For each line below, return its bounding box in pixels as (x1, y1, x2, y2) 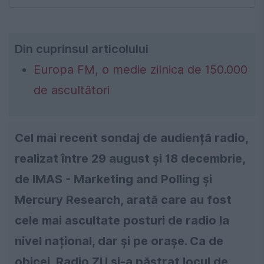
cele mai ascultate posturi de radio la (15, 213, 229, 227)
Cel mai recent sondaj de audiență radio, (15, 130, 249, 145)
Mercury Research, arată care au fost (15, 192, 232, 207)
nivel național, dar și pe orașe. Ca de (15, 233, 223, 248)
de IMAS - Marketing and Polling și (15, 171, 212, 186)
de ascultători (34, 82, 110, 97)
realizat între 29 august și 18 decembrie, (15, 151, 246, 166)
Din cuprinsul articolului (15, 41, 148, 56)
